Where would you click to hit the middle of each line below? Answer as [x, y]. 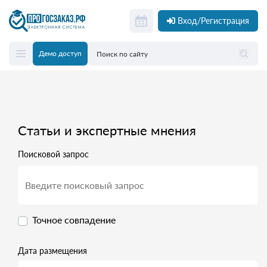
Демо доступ [60, 53]
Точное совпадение [74, 220]
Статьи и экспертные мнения [107, 130]
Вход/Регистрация [213, 21]
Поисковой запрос [53, 154]
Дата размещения [52, 251]
